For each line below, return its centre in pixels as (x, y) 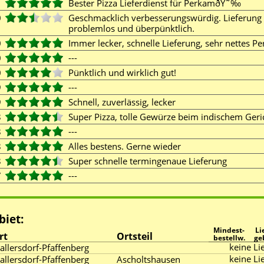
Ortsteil (135, 236)
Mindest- (229, 230)
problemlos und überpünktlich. (134, 28)
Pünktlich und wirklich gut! (125, 72)
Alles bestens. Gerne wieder (127, 146)
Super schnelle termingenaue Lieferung (150, 161)
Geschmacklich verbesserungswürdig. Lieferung (165, 18)
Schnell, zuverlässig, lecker (124, 102)
